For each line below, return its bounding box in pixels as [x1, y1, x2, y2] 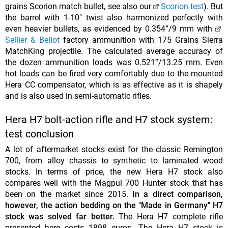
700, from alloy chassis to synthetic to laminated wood [5, 156, 223, 166]
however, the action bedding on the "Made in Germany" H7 [5, 201, 223, 211]
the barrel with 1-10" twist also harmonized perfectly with [5, 13, 223, 23]
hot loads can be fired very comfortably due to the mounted [5, 69, 223, 79]
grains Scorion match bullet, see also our [5, 2, 154, 12]
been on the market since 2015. [5, 189, 132, 199]
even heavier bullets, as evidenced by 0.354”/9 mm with [5, 24, 216, 34]
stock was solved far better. [5, 212, 115, 222]
